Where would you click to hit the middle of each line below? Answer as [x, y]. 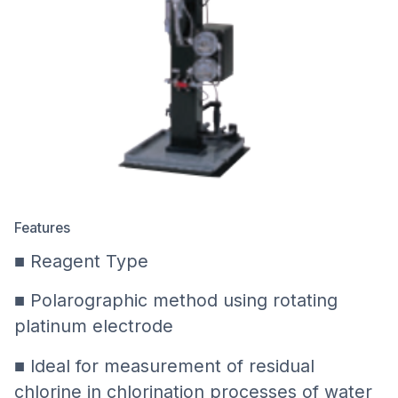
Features [42, 227]
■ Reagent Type [81, 261]
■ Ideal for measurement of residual [164, 366]
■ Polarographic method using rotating [175, 301]
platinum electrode [93, 326]
